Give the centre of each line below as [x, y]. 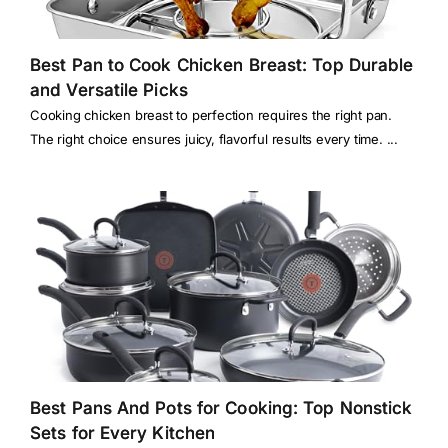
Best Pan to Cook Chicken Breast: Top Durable [222, 65]
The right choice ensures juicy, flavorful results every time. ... [214, 139]
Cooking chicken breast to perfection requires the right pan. [211, 115]
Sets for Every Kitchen [123, 433]
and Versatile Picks [109, 90]
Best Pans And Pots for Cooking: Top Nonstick [221, 408]
